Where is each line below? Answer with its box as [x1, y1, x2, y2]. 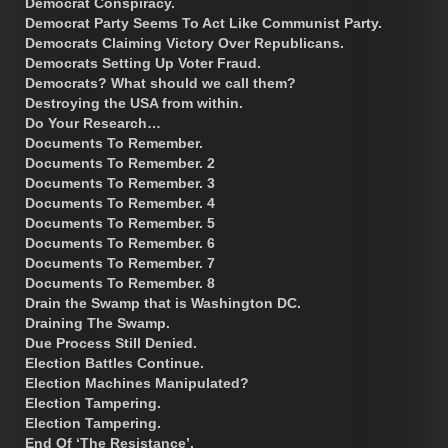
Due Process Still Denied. [25, 334, 197, 351]
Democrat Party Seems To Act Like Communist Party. [25, 14, 382, 31]
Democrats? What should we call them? [25, 74, 296, 91]
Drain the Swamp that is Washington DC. [25, 294, 301, 311]
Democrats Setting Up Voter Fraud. [25, 54, 261, 71]
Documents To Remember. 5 [25, 214, 215, 231]
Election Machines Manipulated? [25, 374, 249, 391]
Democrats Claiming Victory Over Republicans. [25, 34, 344, 51]
